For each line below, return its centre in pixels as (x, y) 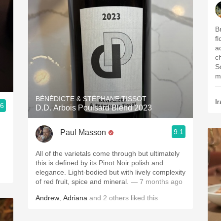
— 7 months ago (157, 182)
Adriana (75, 198)
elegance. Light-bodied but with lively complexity (110, 172)
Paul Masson (83, 132)
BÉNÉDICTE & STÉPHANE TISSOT (91, 99)
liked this (143, 198)
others (119, 198)
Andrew (47, 198)
